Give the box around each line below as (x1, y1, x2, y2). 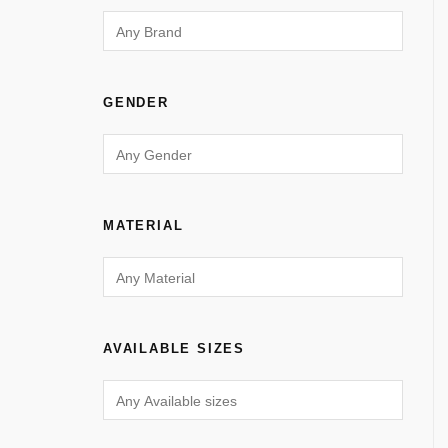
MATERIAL (103, 218, 184, 233)
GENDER (103, 95, 169, 110)
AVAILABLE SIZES (103, 341, 245, 356)
